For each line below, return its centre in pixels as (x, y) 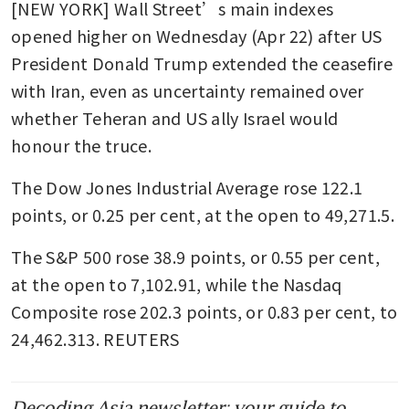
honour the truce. (82, 145)
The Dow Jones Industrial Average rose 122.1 (187, 187)
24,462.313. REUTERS (95, 338)
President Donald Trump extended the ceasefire (202, 63)
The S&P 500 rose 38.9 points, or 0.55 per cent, (195, 256)
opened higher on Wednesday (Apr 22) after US (197, 35)
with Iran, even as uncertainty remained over (188, 90)
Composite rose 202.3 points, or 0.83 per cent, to (204, 311)
